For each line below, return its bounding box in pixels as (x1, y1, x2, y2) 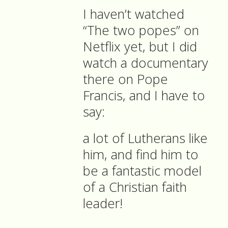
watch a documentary (83, 54, 208, 72)
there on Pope (83, 70, 168, 89)
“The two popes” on (83, 21, 199, 40)
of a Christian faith (83, 178, 187, 196)
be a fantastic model (83, 162, 202, 180)
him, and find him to (83, 146, 198, 164)
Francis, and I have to (83, 87, 205, 105)
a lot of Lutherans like (83, 129, 208, 148)
